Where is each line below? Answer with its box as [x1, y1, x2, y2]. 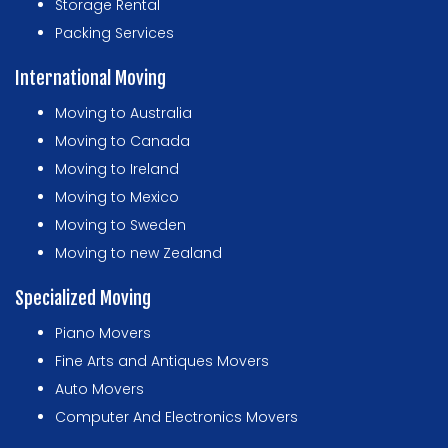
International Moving [15, 67, 166, 90]
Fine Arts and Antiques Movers [55, 351, 269, 372]
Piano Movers [55, 323, 151, 344]
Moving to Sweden [55, 215, 186, 236]
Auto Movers [55, 379, 144, 400]
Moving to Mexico [55, 187, 179, 208]
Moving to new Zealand [55, 243, 222, 264]
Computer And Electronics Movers [55, 407, 298, 428]
